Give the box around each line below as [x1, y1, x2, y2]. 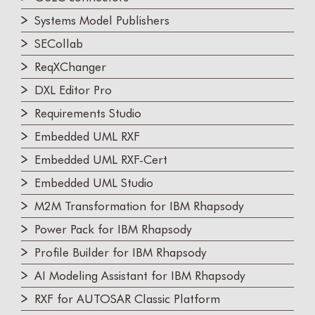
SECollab [34, 37, 83, 51]
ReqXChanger [34, 60, 106, 75]
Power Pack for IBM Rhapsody [34, 222, 191, 237]
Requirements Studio [34, 106, 141, 121]
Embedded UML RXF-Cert [34, 153, 167, 167]
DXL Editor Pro [34, 83, 112, 98]
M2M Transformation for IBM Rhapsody [34, 199, 243, 214]
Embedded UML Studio [34, 176, 153, 191]
